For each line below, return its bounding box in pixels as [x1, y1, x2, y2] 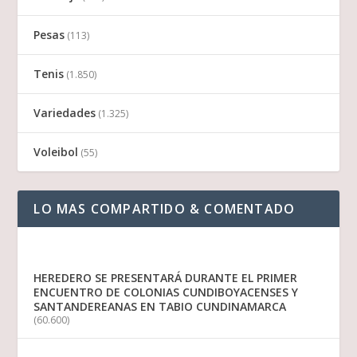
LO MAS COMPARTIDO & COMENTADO [33, 200, 296, 218]
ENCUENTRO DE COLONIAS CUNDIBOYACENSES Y [33, 284, 299, 300]
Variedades [33, 105, 96, 121]
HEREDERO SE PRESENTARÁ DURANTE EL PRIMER [33, 270, 298, 286]
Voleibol [33, 144, 79, 160]
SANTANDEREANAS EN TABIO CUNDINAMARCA [33, 299, 287, 315]
